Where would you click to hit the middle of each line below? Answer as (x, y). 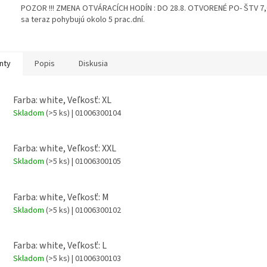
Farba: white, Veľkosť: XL (62, 100)
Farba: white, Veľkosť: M (61, 197)
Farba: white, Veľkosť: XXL (65, 149)
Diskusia (93, 63)
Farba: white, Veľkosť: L (60, 245)
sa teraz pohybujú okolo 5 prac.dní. (83, 19)
